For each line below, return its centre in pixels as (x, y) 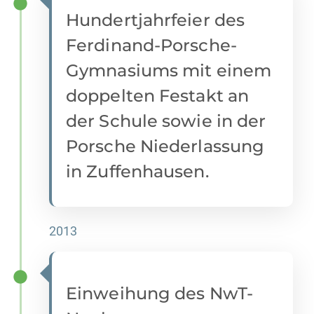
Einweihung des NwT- (159, 294)
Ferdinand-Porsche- (151, 46)
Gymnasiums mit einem (169, 71)
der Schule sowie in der (166, 121)
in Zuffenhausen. (137, 172)
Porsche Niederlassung (165, 146)
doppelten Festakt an (158, 96)
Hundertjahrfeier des (156, 20)
